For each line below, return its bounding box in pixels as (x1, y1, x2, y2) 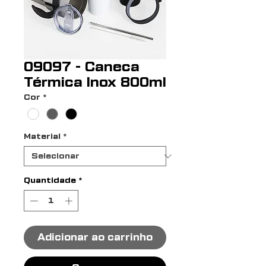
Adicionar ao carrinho (37, 232, 153, 242)
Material (24, 132, 61, 141)
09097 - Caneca (24, 61, 140, 74)
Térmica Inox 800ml (24, 76, 166, 89)
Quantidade (24, 176, 76, 185)
